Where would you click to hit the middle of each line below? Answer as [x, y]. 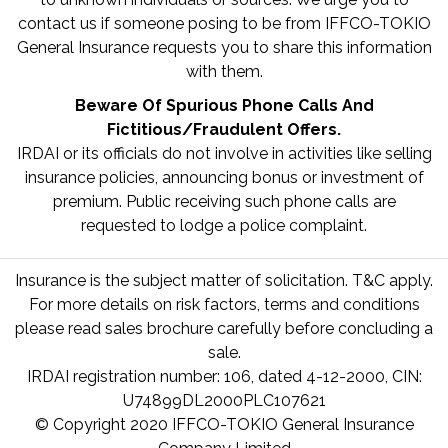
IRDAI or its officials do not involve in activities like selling [224, 153]
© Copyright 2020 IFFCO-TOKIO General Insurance [224, 424]
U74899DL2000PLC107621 [224, 400]
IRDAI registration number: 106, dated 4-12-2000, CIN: [224, 376]
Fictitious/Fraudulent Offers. [224, 129]
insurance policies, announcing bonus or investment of [224, 177]
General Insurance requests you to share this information [224, 47]
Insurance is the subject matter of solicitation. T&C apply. [224, 280]
